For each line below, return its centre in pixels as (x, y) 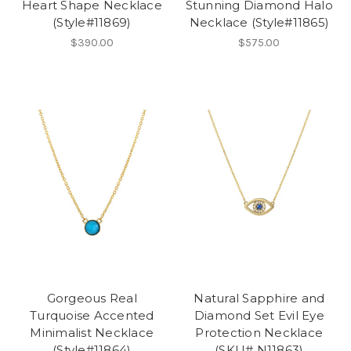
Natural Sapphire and (259, 299)
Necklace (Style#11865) (259, 23)
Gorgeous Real (92, 299)
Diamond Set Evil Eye (259, 316)
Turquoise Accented (92, 316)
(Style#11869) (92, 23)
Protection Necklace (259, 333)
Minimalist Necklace (92, 333)
